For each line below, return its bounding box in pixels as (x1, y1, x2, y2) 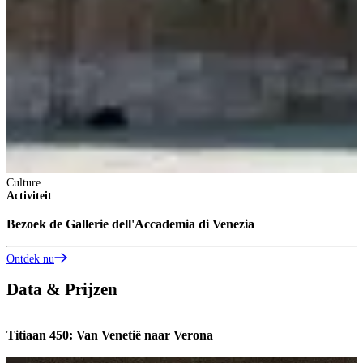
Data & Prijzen (6, 280, 117, 300)
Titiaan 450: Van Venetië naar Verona (6, 327, 213, 344)
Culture (6, 177, 41, 190)
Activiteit (6, 190, 52, 203)
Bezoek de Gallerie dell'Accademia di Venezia (6, 216, 254, 232)
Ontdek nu (6, 252, 54, 265)
